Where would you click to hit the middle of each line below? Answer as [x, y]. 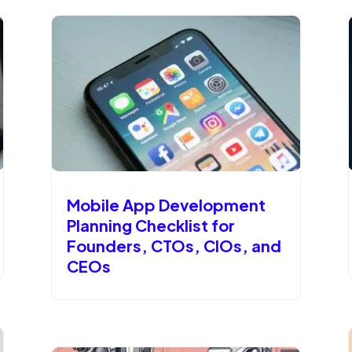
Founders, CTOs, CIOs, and [174, 245]
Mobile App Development [166, 204]
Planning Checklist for [150, 225]
